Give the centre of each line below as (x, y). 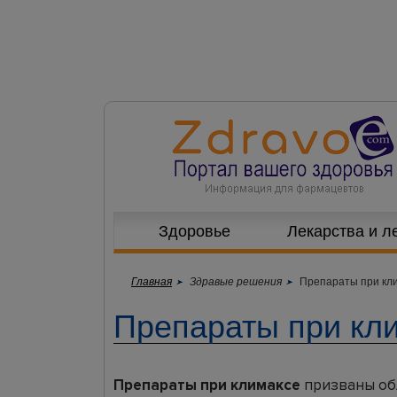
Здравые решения (236, 280)
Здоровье (194, 230)
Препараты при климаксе (207, 385)
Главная (152, 280)
